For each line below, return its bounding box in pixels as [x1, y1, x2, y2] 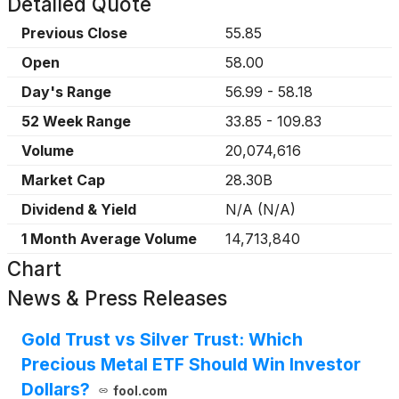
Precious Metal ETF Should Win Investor [21, 354, 361, 375]
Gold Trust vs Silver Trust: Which [21, 329, 303, 350]
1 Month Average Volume [21, 230, 197, 248]
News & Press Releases [7, 286, 227, 310]
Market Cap [21, 171, 105, 189]
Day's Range [21, 83, 111, 101]
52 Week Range [21, 112, 131, 130]
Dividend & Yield [21, 200, 136, 218]
